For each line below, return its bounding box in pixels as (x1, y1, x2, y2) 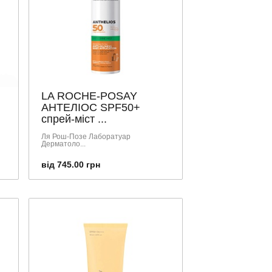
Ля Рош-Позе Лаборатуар (41, 132, 131, 141)
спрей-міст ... (41, 112, 107, 125)
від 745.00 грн (41, 159, 100, 169)
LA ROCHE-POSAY (41, 89, 137, 102)
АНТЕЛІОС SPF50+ (41, 101, 140, 114)
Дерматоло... (41, 139, 86, 148)
